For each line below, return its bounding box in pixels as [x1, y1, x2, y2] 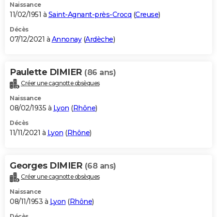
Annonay [51, 35, 81, 44]
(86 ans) [84, 68, 116, 77]
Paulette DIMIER [10, 67, 84, 78]
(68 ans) [84, 161, 116, 170]
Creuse [135, 10, 158, 19]
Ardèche [85, 35, 113, 44]
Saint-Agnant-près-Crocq [48, 10, 131, 19]
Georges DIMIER [10, 160, 85, 171]
